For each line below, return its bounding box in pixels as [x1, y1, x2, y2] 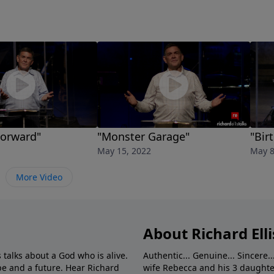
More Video [16, 171, 62, 183]
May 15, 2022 [97, 145, 151, 157]
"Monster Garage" [97, 129, 190, 144]
